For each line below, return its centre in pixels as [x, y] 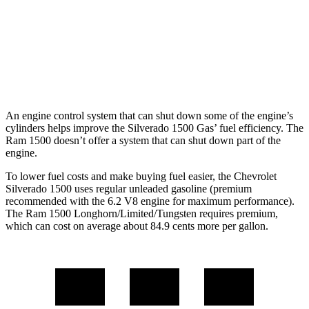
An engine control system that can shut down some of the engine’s [149, 115]
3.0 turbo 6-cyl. [144, 23]
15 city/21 [268, 60]
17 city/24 [268, 18]
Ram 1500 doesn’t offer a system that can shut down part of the [143, 140]
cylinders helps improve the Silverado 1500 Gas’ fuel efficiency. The [154, 128]
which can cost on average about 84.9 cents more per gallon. [137, 226]
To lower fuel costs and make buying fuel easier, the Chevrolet [141, 176]
